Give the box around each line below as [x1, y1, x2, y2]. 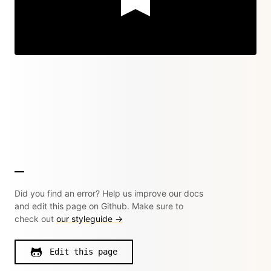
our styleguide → [56, 214, 123, 224]
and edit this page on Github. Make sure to [15, 201, 183, 211]
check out [15, 214, 56, 224]
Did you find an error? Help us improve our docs [15, 188, 203, 198]
